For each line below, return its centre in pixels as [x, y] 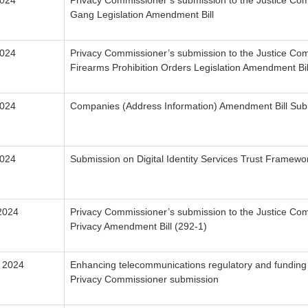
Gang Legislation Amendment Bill [142, 15]
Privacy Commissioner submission [144, 279]
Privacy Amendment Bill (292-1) [139, 227]
